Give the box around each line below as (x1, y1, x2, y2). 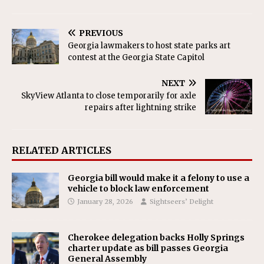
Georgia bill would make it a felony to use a (68, 172, 249, 183)
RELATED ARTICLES (12, 144, 111, 156)
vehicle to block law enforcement (68, 183, 209, 194)
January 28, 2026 (77, 197, 133, 206)
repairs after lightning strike (85, 102, 196, 113)
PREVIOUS (79, 27, 123, 38)
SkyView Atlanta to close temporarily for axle (21, 90, 196, 101)
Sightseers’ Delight (150, 197, 213, 206)
